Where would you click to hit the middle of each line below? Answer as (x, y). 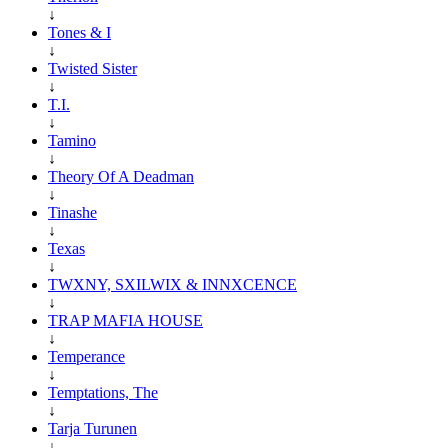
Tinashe (72, 212)
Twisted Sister (92, 68)
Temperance (86, 356)
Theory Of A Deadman (121, 176)
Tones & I (79, 32)
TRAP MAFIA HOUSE (125, 320)
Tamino (72, 140)
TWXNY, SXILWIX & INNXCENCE (172, 284)
